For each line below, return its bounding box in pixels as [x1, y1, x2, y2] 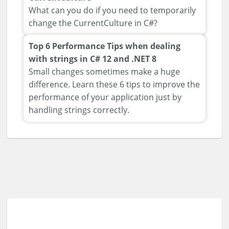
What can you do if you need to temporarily [29, 5, 196, 16]
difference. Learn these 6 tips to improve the [29, 79, 200, 90]
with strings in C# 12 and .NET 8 [29, 53, 156, 65]
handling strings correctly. [29, 104, 129, 116]
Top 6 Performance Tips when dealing [29, 40, 180, 52]
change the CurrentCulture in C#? [29, 17, 157, 29]
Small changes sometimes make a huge [29, 66, 180, 78]
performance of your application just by [29, 91, 181, 103]
